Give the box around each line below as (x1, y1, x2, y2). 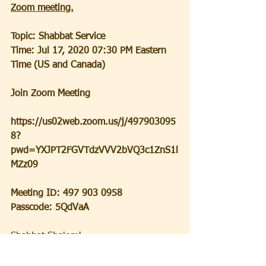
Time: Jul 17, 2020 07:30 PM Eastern (11, 46, 169, 56)
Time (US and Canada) (11, 60, 105, 70)
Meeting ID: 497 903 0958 (11, 188, 122, 198)
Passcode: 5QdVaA (11, 202, 89, 213)
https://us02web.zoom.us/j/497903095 (11, 117, 176, 127)
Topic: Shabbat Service (11, 31, 105, 42)
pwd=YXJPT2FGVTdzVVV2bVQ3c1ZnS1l (11, 145, 178, 156)
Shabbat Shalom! (11, 231, 87, 241)
